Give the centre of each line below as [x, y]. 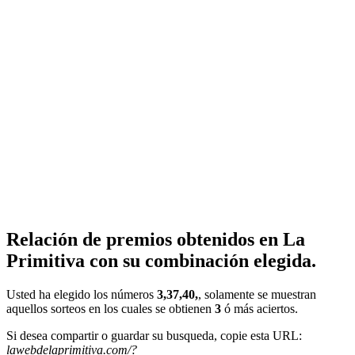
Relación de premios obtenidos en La [156, 239]
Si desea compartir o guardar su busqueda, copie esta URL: [154, 335]
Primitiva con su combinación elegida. [161, 260]
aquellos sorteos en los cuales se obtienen [111, 308]
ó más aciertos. [260, 308]
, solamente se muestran [257, 294]
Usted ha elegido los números [82, 294]
